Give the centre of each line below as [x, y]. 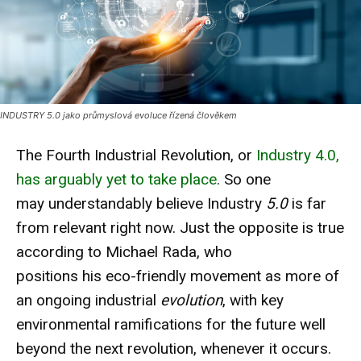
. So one [244, 179]
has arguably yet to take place [116, 179]
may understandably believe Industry [141, 203]
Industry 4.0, [298, 155]
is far [307, 203]
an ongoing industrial [88, 300]
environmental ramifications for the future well [171, 324]
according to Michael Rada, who [124, 251]
